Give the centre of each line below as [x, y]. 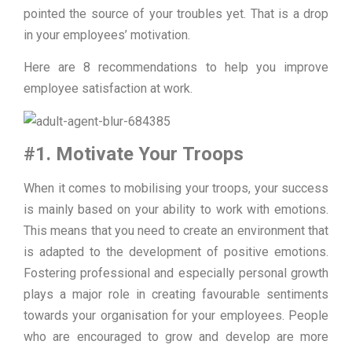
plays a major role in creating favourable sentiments [176, 295]
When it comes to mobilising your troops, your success [176, 189]
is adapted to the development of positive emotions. [176, 252]
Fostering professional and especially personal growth [176, 273]
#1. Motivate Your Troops [134, 154]
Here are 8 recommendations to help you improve [176, 68]
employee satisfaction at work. [108, 89]
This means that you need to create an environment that [176, 231]
